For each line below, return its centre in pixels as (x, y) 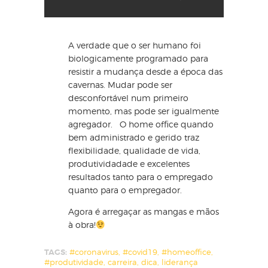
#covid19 (140, 252)
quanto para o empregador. (125, 190)
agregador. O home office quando (141, 124)
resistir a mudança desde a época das (145, 71)
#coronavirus (94, 252)
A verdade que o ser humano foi (135, 45)
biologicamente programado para (138, 58)
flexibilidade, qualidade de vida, (134, 150)
